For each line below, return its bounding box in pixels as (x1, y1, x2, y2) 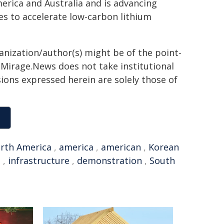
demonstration (77, 154, 142, 166)
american (101, 141, 141, 153)
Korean (148, 141, 179, 153)
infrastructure (8, 154, 69, 166)
